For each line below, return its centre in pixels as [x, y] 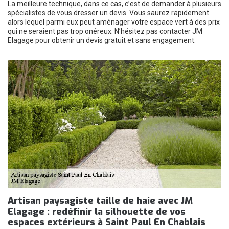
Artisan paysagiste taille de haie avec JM [100, 201]
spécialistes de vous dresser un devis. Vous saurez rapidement [108, 13]
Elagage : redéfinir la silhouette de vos [97, 212]
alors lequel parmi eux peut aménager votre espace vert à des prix [114, 22]
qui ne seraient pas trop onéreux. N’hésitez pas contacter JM [105, 31]
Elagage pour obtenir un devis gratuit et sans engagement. [102, 40]
